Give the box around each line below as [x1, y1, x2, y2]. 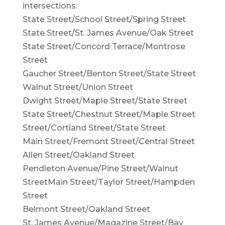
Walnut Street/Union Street [22, 82, 133, 92]
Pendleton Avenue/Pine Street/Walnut [22, 164, 178, 174]
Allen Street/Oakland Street [22, 150, 135, 160]
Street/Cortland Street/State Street [22, 123, 166, 133]
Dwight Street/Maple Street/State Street [22, 96, 187, 106]
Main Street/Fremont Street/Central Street [22, 137, 195, 147]
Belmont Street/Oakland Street [22, 204, 150, 214]
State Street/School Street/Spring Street [22, 15, 186, 25]
